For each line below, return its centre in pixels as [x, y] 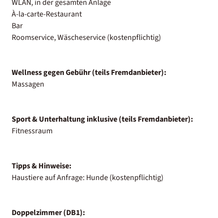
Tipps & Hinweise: [42, 166]
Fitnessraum [32, 131]
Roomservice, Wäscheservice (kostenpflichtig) [86, 37]
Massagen [28, 84]
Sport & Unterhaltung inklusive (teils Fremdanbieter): [102, 119]
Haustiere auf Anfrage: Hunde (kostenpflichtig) [88, 177]
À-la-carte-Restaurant [47, 14]
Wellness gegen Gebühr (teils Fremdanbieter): [89, 72]
